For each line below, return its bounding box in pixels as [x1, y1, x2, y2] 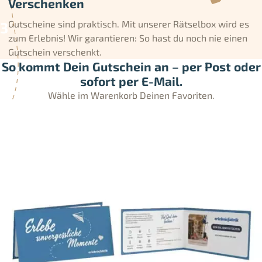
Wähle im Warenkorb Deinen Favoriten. [47, 89, 215, 101]
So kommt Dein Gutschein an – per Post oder [1, 58, 261, 74]
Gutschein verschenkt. [8, 46, 102, 57]
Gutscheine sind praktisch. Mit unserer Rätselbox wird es [8, 18, 249, 29]
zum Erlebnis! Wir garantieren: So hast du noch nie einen [8, 32, 247, 43]
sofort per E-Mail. [80, 73, 182, 88]
